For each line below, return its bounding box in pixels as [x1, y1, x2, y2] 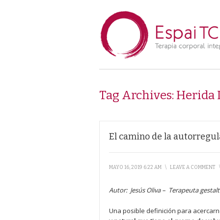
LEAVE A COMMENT [170, 165, 216, 170]
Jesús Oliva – [130, 186, 167, 194]
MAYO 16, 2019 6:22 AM [109, 165, 162, 170]
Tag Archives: [99, 88, 176, 102]
